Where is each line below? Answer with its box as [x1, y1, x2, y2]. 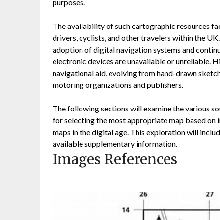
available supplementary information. [53, 139, 177, 149]
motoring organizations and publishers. [53, 80, 183, 90]
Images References [53, 150, 177, 168]
